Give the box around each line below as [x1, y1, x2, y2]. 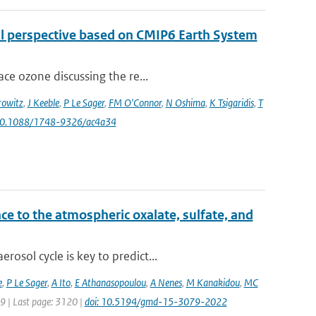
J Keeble [27, 96, 59, 109]
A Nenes [150, 276, 182, 289]
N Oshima [165, 96, 205, 109]
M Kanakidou [186, 276, 240, 289]
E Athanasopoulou [74, 276, 146, 289]
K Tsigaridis [209, 96, 254, 109]
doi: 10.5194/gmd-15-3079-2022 [84, 295, 227, 308]
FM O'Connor [108, 96, 162, 109]
